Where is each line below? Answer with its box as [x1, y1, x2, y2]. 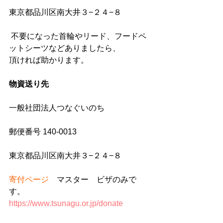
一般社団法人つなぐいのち [9, 104, 105, 112]
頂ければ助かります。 [9, 56, 89, 65]
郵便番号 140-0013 [9, 127, 85, 136]
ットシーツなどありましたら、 [9, 44, 120, 53]
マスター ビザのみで [49, 175, 136, 184]
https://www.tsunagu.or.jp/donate [9, 199, 123, 208]
